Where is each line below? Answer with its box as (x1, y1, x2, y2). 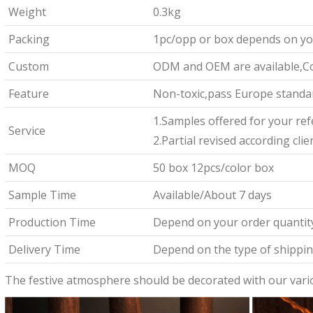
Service (8, 123, 45, 138)
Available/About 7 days (152, 187, 272, 203)
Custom (8, 59, 49, 74)
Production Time (8, 214, 96, 230)
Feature (8, 86, 49, 101)
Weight (8, 4, 46, 20)
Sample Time (8, 187, 76, 203)
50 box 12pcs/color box (152, 160, 274, 175)
